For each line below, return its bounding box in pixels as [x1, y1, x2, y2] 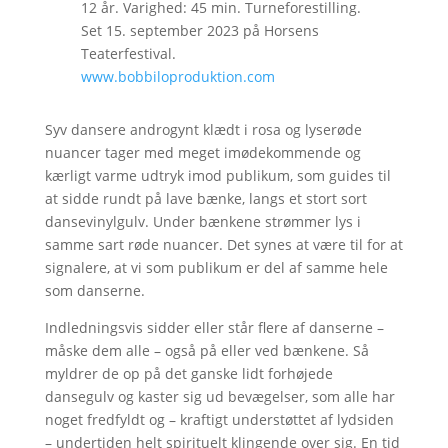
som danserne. [44, 280, 145, 300]
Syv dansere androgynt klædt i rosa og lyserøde [44, 119, 362, 139]
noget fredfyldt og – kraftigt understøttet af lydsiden [44, 409, 394, 429]
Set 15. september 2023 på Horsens [80, 20, 319, 40]
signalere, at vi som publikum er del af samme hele [44, 257, 388, 277]
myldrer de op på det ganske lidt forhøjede [44, 363, 333, 383]
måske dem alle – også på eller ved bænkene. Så [44, 340, 369, 360]
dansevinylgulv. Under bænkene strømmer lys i [44, 211, 361, 231]
